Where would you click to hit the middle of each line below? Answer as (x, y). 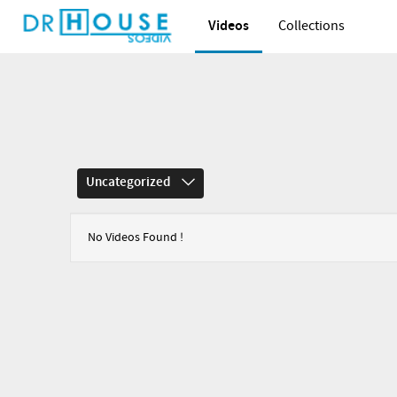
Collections (311, 26)
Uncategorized (129, 183)
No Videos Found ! (136, 237)
